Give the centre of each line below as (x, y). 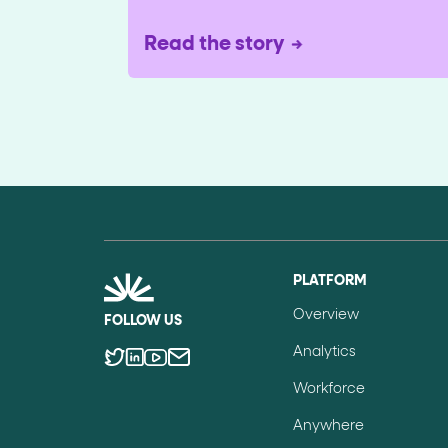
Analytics (325, 352)
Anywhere (329, 426)
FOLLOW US (143, 321)
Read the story (214, 44)
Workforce (329, 389)
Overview (326, 315)
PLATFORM (330, 281)
